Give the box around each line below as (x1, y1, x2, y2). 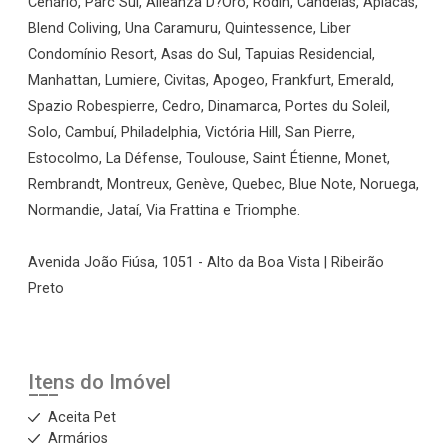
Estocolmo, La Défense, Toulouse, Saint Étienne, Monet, (28, 150, 390, 167)
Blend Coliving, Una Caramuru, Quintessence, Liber (28, 20, 351, 37)
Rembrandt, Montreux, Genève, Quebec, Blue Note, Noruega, (28, 176, 419, 193)
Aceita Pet (48, 409, 116, 426)
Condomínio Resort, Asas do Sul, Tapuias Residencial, (28, 46, 375, 63)
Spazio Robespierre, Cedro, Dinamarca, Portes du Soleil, (28, 98, 390, 115)
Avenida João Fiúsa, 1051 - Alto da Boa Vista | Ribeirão (28, 254, 384, 271)
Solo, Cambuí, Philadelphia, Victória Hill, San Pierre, (28, 124, 355, 141)
